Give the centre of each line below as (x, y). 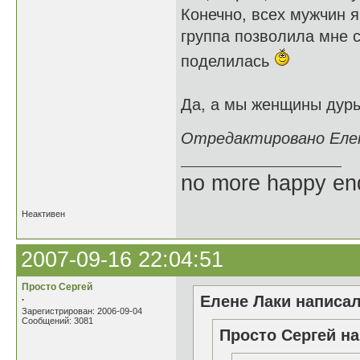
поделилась (227, 61)
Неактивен (43, 214)
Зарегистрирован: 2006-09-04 (82, 311)
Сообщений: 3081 (57, 321)
